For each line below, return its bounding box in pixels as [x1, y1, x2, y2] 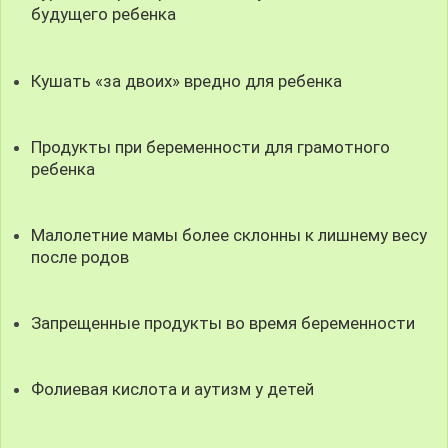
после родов [31, 246, 130, 267]
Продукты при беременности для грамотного [31, 136, 391, 157]
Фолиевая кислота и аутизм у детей [31, 379, 315, 400]
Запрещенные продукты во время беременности [31, 313, 416, 334]
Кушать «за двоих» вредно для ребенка [31, 70, 343, 91]
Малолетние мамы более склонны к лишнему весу [31, 224, 428, 245]
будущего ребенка [31, 4, 177, 25]
